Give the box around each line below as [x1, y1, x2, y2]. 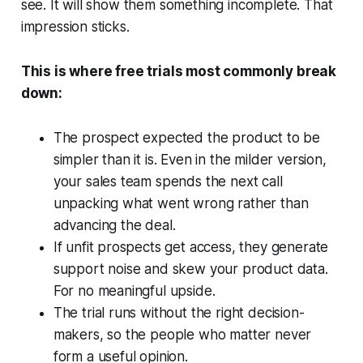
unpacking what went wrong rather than [53, 195, 309, 212]
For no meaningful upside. [53, 283, 216, 300]
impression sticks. [20, 19, 130, 36]
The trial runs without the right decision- [53, 305, 305, 322]
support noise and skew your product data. [53, 261, 328, 278]
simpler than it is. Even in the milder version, [53, 152, 327, 169]
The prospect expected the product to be [53, 130, 321, 147]
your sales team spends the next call [53, 173, 283, 190]
